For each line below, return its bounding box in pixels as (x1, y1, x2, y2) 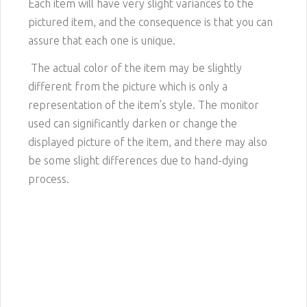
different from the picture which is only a (28, 80, 228, 93)
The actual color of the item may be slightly (28, 62, 242, 75)
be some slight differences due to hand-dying (28, 154, 248, 167)
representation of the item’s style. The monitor (28, 99, 259, 112)
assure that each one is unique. (28, 34, 175, 47)
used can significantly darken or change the (28, 117, 237, 130)
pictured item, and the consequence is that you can (28, 15, 273, 28)
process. (28, 173, 69, 186)
